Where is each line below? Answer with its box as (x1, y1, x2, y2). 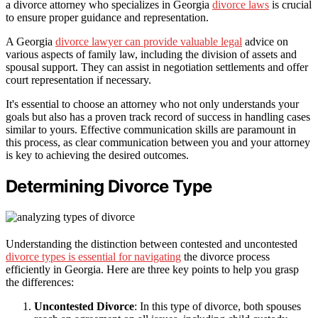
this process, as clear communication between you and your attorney (6, 136, 310, 148)
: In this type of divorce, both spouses (134, 300, 301, 312)
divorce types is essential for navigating (6, 250, 181, 263)
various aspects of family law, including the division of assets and (6, 48, 297, 60)
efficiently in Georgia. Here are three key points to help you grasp (6, 263, 299, 275)
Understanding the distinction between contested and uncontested (6, 237, 297, 250)
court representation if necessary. (6, 73, 151, 86)
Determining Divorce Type (6, 175, 212, 197)
